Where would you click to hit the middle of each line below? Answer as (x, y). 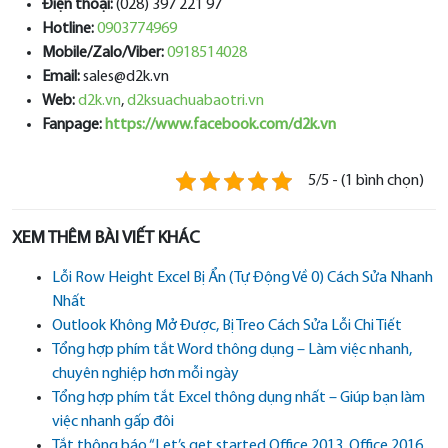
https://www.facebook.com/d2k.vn (220, 125)
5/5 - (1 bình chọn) (366, 181)
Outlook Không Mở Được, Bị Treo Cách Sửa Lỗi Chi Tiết (227, 326)
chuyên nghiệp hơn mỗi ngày (145, 374)
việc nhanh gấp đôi (113, 422)
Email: (61, 77)
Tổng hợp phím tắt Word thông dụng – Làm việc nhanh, (232, 350)
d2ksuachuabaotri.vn (195, 101)
